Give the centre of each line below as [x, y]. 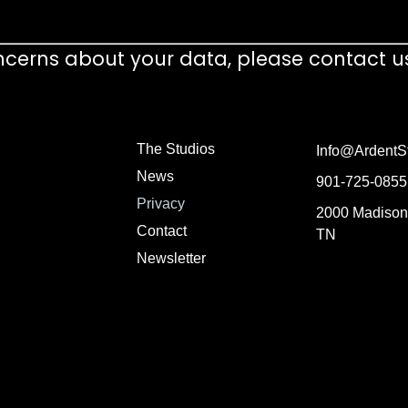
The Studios [175, 149]
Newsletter [171, 259]
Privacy [160, 204]
